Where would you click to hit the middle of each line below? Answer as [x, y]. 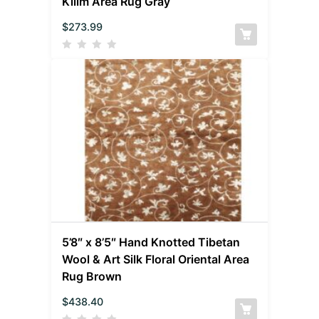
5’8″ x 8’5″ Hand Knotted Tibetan [151, 242]
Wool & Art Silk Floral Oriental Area [156, 259]
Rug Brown [92, 276]
